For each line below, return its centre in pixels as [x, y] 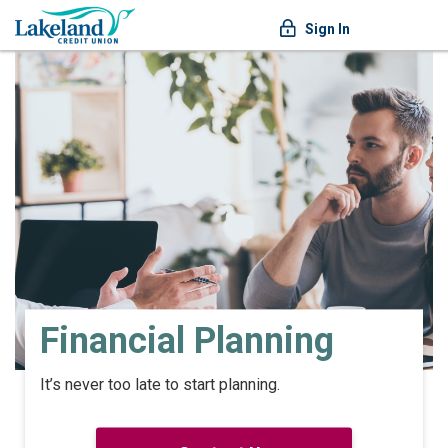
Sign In [327, 29]
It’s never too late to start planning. [160, 385]
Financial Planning [187, 341]
